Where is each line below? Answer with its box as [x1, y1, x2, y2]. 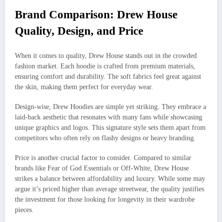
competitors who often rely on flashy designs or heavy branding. [15, 134, 196, 142]
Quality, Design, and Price [15, 25, 143, 38]
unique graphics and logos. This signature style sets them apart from [15, 123, 206, 131]
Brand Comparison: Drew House [15, 8, 177, 21]
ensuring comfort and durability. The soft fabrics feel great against [15, 72, 201, 80]
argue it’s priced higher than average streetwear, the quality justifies [15, 185, 204, 193]
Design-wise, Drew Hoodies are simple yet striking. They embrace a [15, 103, 206, 111]
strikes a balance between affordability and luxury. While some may [15, 174, 205, 182]
